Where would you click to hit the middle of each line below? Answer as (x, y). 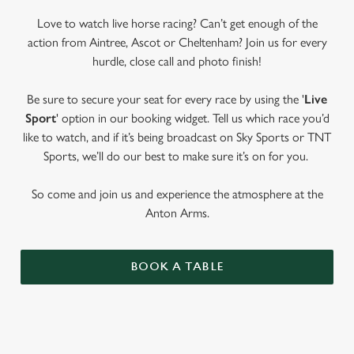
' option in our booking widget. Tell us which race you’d (192, 118)
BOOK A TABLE (177, 267)
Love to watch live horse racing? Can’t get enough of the (177, 23)
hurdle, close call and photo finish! (177, 61)
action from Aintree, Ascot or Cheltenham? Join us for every (177, 42)
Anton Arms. (177, 213)
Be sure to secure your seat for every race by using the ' (166, 99)
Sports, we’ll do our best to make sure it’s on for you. (177, 156)
